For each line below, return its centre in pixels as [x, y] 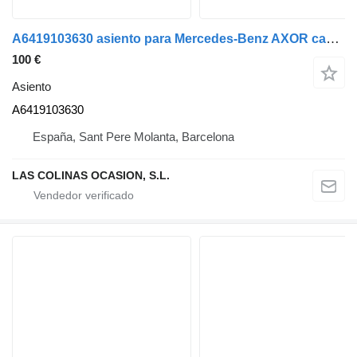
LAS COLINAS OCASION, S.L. [91, 175]
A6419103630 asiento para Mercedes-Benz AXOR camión [333, 38]
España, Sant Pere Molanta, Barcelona [133, 136]
